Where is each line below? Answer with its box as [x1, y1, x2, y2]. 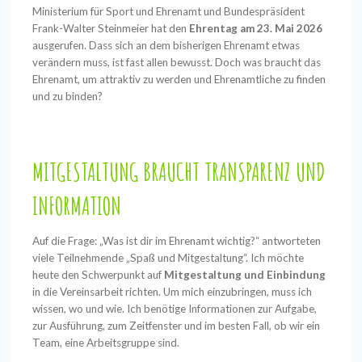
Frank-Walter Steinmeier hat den [32, 21, 190, 35]
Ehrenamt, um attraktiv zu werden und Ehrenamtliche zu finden [32, 72, 326, 86]
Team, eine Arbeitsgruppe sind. [32, 336, 180, 350]
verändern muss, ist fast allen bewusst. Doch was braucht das [32, 55, 322, 69]
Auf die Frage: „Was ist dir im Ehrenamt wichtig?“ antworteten [32, 234, 322, 248]
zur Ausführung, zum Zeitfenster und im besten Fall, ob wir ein [32, 319, 321, 333]
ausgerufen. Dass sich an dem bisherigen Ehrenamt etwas [32, 38, 301, 52]
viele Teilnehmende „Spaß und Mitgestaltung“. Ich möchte [32, 251, 305, 265]
